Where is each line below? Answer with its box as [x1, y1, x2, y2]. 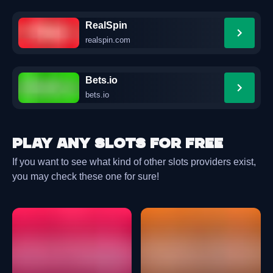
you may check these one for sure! [12, 170, 159, 182]
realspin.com [85, 36, 130, 45]
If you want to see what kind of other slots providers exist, [12, 155, 256, 167]
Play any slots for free [12, 134, 223, 152]
